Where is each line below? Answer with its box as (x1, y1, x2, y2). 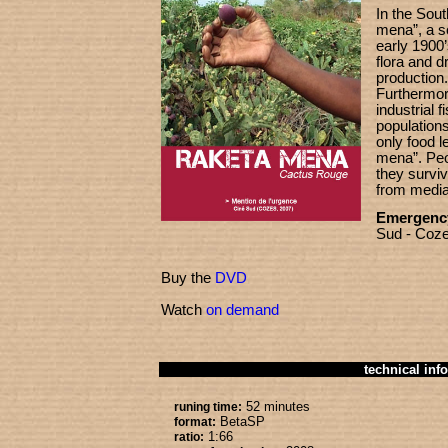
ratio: (174, 430, 204, 444)
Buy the (161, 270, 215, 286)
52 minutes (242, 399, 310, 414)
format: (174, 415, 216, 429)
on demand (206, 302, 279, 318)
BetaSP (216, 414, 265, 429)
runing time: (174, 400, 242, 414)
